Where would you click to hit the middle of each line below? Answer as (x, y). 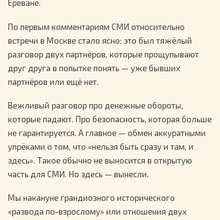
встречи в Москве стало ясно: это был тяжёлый (100, 40)
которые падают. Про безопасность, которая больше (110, 119)
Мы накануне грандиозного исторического (91, 198)
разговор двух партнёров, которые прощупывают (103, 54)
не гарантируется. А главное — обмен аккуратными (107, 132)
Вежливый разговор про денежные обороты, (96, 105)
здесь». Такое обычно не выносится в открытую (100, 160)
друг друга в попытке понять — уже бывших (94, 68)
